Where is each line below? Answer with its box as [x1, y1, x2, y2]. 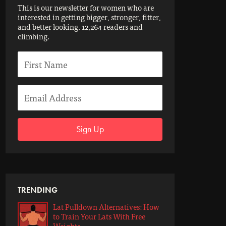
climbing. [18, 31, 49, 41]
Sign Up [76, 123, 104, 135]
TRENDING [18, 185, 58, 195]
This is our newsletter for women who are [18, 2, 154, 13]
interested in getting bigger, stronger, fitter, [18, 12, 161, 22]
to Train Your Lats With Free [53, 211, 145, 221]
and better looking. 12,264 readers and [18, 21, 143, 32]
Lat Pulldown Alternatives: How [53, 201, 159, 212]
